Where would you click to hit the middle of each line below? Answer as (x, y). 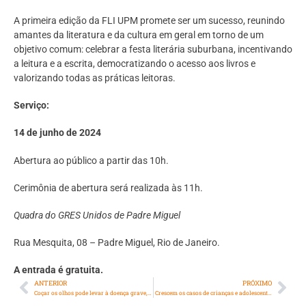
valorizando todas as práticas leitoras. (95, 78)
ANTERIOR (51, 283)
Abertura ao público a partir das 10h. (91, 160)
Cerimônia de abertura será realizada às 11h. (108, 187)
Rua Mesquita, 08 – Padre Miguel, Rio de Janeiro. (117, 243)
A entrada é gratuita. (58, 270)
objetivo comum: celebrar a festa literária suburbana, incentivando (153, 49)
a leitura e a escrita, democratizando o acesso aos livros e (135, 63)
